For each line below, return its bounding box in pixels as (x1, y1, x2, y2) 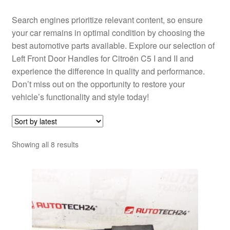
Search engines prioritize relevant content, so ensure (11, 13, 203, 26)
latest (78, 161, 95, 172)
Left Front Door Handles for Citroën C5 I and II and (11, 52, 194, 64)
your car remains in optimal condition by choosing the (11, 26, 205, 39)
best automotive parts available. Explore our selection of (11, 39, 215, 51)
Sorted (78, 139, 100, 149)
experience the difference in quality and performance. (11, 65, 205, 77)
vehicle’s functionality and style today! (11, 90, 149, 103)
